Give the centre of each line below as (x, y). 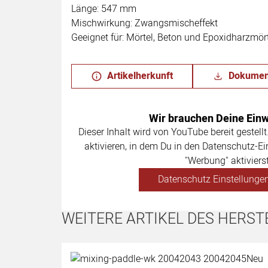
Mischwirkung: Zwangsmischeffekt (144, 23)
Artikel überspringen (129, 239)
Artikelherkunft (140, 76)
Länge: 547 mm (104, 9)
